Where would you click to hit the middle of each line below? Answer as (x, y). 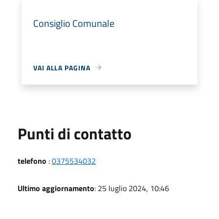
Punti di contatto (75, 133)
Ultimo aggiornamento (56, 188)
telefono (32, 161)
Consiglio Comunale (74, 23)
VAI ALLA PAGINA (62, 67)
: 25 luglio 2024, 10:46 (132, 188)
